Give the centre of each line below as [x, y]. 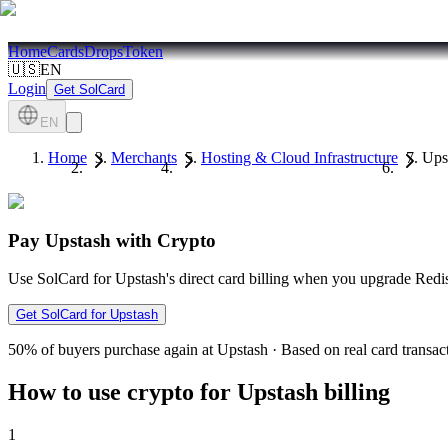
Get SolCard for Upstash [87, 315]
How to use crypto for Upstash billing [199, 392]
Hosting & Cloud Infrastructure [299, 157]
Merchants [144, 157]
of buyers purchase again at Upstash [154, 350]
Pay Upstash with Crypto [112, 240]
